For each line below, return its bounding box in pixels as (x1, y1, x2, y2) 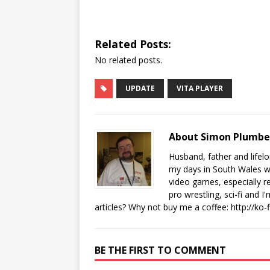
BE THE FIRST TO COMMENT (95, 243, 226, 257)
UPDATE (125, 83, 155, 93)
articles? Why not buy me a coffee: (95, 201, 231, 213)
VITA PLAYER (177, 83, 223, 93)
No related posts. (95, 54, 162, 66)
